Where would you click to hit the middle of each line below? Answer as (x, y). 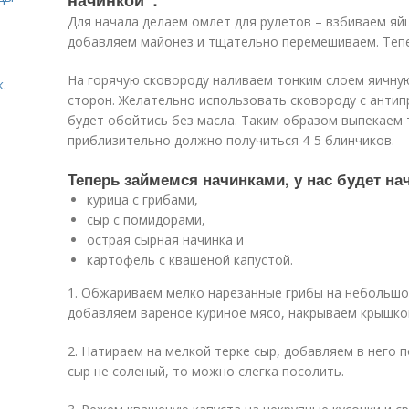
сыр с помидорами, (146, 220)
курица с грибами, (142, 199)
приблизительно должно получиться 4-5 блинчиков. (231, 140)
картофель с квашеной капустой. (190, 260)
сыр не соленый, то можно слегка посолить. (206, 371)
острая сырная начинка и (165, 240)
